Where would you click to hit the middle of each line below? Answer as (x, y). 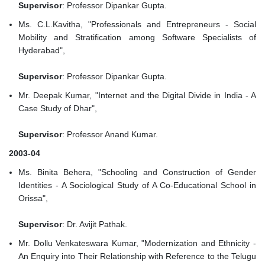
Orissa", (34, 198)
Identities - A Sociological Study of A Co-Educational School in (137, 185)
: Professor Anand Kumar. (110, 135)
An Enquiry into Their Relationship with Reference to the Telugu (137, 256)
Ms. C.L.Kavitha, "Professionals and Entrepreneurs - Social (137, 25)
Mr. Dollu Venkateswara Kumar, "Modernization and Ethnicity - (137, 243)
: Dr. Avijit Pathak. (95, 224)
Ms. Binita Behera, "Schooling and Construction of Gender (137, 172)
